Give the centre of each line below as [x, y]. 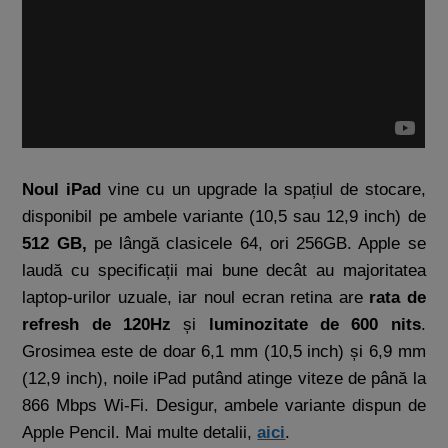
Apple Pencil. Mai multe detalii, [140, 432]
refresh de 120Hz [97, 324]
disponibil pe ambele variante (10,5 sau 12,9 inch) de [224, 216]
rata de [397, 297]
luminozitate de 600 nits [314, 324]
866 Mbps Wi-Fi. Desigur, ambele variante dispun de [224, 405]
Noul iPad [62, 189]
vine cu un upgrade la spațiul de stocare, [263, 189]
